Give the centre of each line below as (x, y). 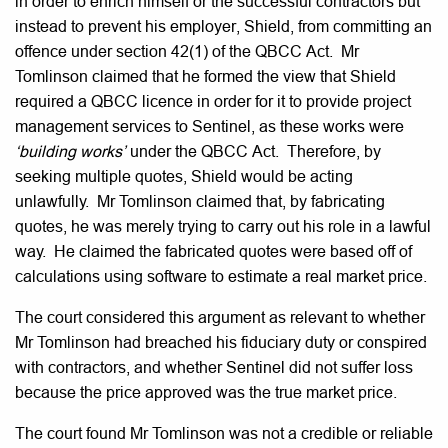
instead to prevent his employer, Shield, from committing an (223, 26)
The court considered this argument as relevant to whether (220, 317)
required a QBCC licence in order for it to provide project (213, 101)
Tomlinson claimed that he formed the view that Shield (205, 76)
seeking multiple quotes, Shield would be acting (184, 176)
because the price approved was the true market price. (206, 392)
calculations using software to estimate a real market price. (221, 276)
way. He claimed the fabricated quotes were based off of (213, 251)
